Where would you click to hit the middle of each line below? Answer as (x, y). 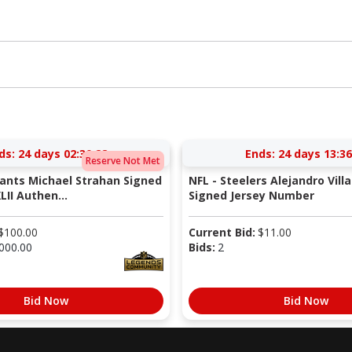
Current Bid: (222, 232)
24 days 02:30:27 (62, 153)
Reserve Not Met (123, 161)
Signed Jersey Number (251, 195)
